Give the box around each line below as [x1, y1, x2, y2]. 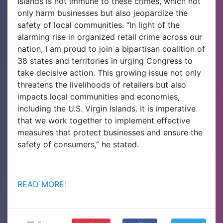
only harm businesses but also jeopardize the [17, 8, 188, 18]
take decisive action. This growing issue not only [17, 68, 201, 78]
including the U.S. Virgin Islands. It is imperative [17, 104, 196, 114]
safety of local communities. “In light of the [17, 20, 180, 30]
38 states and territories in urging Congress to [17, 56, 193, 66]
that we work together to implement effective [17, 115, 190, 126]
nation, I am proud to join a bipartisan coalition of [17, 44, 205, 54]
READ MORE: [17, 179, 66, 190]
